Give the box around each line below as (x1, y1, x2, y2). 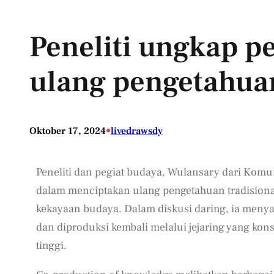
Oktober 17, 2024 (29, 125, 106, 138)
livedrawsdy (111, 125, 163, 138)
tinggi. (35, 239, 67, 253)
